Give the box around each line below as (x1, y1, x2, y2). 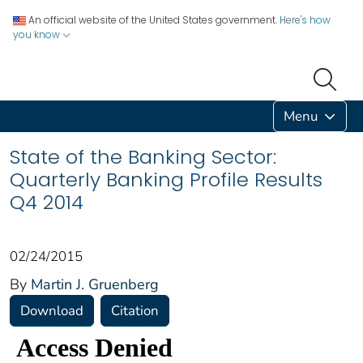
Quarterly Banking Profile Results (10, 165, 322, 193)
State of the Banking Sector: (10, 143, 276, 170)
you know (13, 28, 62, 41)
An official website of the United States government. (28, 13, 277, 27)
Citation (111, 301, 159, 320)
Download (20, 301, 83, 320)
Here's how (280, 13, 331, 27)
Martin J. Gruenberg (31, 274, 159, 294)
